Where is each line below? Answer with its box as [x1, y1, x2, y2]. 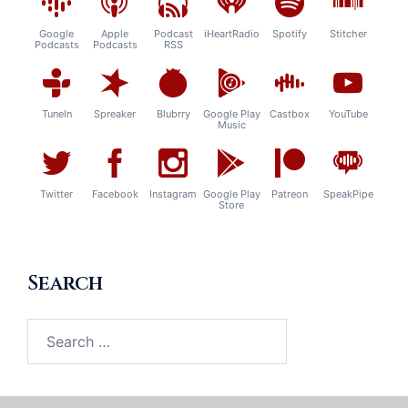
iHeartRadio [203, 26, 260, 40]
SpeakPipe [322, 187, 373, 200]
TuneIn [41, 107, 72, 120]
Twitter [40, 187, 73, 200]
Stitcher [329, 26, 367, 40]
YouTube [328, 107, 368, 120]
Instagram [149, 187, 197, 200]
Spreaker [94, 107, 136, 120]
